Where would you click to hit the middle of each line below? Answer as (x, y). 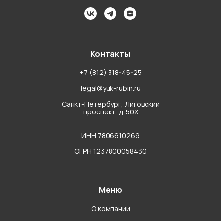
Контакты (110, 54)
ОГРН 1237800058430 (110, 151)
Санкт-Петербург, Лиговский (110, 104)
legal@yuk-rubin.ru (110, 88)
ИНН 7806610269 (110, 135)
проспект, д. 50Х (110, 111)
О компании (110, 208)
